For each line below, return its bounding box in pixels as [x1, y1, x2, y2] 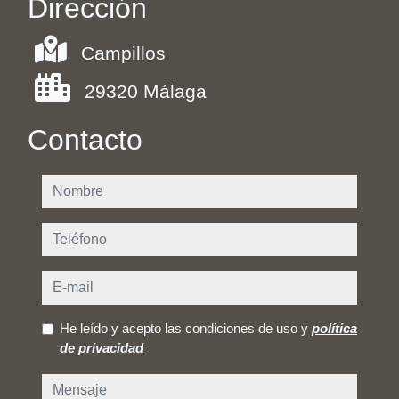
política [312, 322, 357, 337]
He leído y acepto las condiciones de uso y [60, 322, 312, 337]
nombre [41, 177, 106, 199]
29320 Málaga [85, 81, 207, 102]
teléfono [41, 225, 110, 247]
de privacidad [60, 341, 143, 356]
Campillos [81, 43, 166, 64]
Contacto [28, 124, 142, 157]
